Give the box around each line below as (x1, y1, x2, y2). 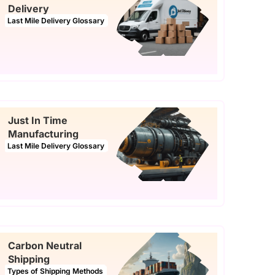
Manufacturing (8, 127, 79, 140)
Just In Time (8, 114, 68, 126)
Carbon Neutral (8, 239, 82, 252)
